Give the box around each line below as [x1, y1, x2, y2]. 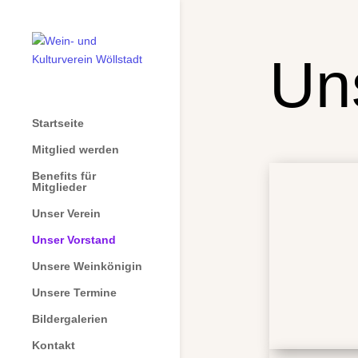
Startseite [32, 117, 84, 129]
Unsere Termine [32, 286, 117, 299]
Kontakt [32, 339, 75, 352]
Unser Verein [32, 207, 101, 220]
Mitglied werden [32, 143, 119, 156]
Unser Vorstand [32, 233, 116, 246]
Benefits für [32, 169, 96, 182]
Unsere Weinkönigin [32, 260, 142, 272]
